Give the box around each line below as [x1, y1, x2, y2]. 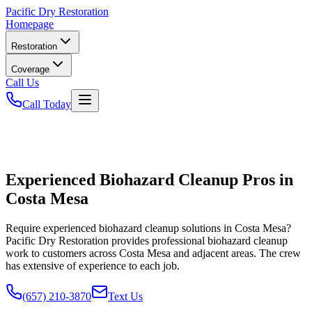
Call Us [6, 77, 39, 88]
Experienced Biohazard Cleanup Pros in [6, 170, 293, 189]
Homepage [6, 18, 54, 30]
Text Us [108, 290, 143, 302]
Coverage [11, 64, 49, 75]
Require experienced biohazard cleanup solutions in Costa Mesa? [6, 221, 291, 234]
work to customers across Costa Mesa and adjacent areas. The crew [6, 247, 301, 259]
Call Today [22, 98, 71, 110]
